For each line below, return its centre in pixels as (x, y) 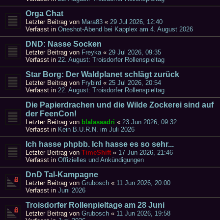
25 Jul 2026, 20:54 (135, 82)
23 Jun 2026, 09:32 (150, 122)
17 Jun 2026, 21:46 (146, 152)
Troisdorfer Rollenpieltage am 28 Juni (95, 205)
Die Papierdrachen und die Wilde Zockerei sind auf (120, 105)
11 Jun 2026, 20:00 (143, 183)
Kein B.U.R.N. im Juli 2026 (96, 129)
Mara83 (92, 22)
